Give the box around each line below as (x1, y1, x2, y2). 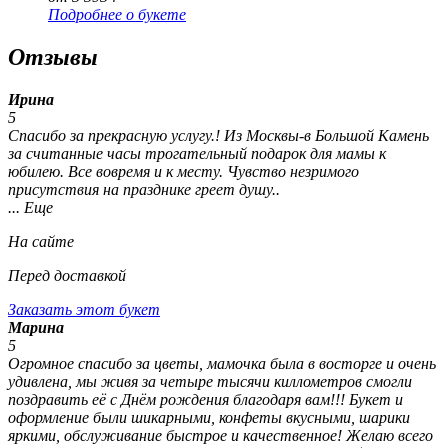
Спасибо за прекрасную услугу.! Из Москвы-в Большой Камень (8, 127, 429, 145)
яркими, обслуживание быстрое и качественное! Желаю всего (8, 427, 433, 445)
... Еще (8, 199, 53, 217)
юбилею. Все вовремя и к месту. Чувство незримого (8, 163, 359, 181)
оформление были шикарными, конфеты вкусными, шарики (8, 409, 410, 427)
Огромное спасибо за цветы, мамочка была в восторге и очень (8, 355, 436, 373)
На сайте (8, 233, 74, 251)
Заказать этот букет (8, 301, 160, 319)
